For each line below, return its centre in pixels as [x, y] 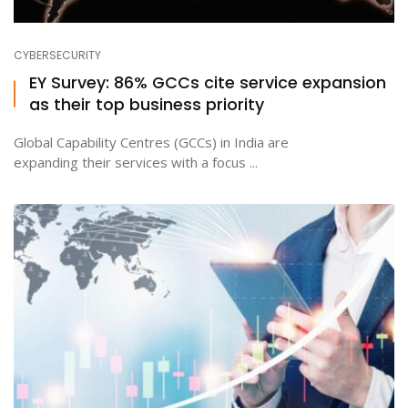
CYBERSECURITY [57, 55]
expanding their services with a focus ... [136, 162]
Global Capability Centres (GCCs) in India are [151, 142]
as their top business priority [147, 104]
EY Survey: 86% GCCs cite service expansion [208, 82]
